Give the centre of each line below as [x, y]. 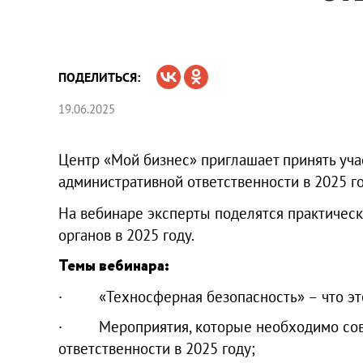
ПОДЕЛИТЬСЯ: [99, 77]
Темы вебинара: [114, 266]
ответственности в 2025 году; [157, 348]
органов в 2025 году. [126, 235]
